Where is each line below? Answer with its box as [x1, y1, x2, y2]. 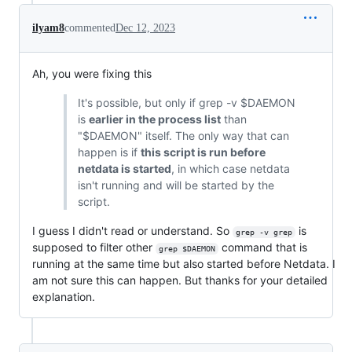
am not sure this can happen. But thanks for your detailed [32, 273, 328, 288]
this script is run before [140, 145, 266, 159]
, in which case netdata [170, 162, 290, 176]
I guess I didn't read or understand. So [32, 224, 233, 238]
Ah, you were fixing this [32, 67, 152, 81]
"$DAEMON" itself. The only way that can [77, 129, 289, 143]
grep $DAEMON [158, 244, 215, 254]
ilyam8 [32, 22, 64, 35]
